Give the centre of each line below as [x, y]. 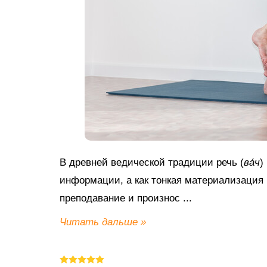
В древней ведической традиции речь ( [152, 162]
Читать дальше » [103, 222]
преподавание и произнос [121, 198]
